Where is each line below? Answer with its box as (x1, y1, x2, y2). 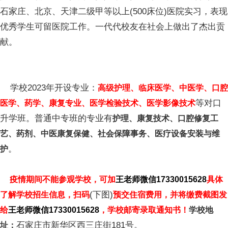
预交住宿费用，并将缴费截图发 (113, 190, 227, 199)
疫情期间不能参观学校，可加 (8, 175, 116, 184)
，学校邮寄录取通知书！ (99, 206, 189, 215)
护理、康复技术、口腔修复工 (112, 114, 218, 123)
